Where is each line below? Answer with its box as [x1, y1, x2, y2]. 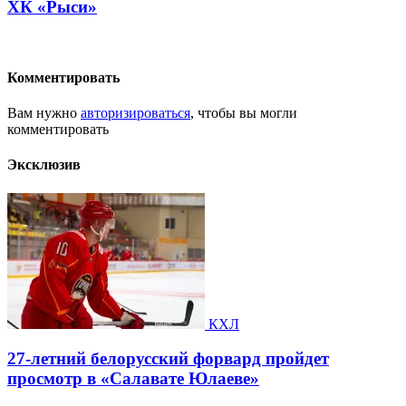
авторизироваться [81, 105, 190, 121]
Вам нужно [7, 105, 81, 121]
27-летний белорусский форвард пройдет [7, 349, 329, 369]
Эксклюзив [7, 157, 81, 173]
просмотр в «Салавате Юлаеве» [7, 369, 259, 389]
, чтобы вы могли [190, 105, 297, 121]
